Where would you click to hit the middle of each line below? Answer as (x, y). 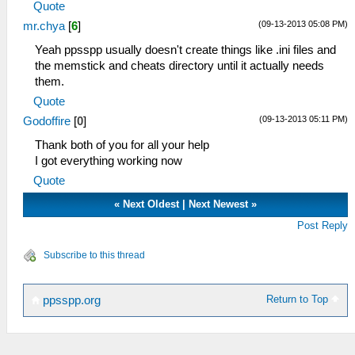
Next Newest (219, 204)
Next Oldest (151, 204)
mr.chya (44, 26)
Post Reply (323, 225)
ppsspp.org (70, 300)
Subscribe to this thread (94, 255)
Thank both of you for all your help (122, 145)
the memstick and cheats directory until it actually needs (179, 66)
